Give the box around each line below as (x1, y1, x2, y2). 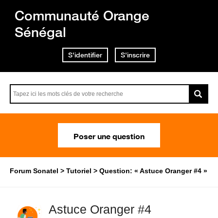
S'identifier (68, 51, 102, 59)
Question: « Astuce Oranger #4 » (99, 167, 207, 175)
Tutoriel (66, 167, 91, 175)
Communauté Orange (15, 7, 149, 24)
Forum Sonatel (10, 167, 58, 175)
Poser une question (73, 128, 145, 143)
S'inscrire (121, 51, 150, 59)
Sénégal (15, 23, 66, 40)
